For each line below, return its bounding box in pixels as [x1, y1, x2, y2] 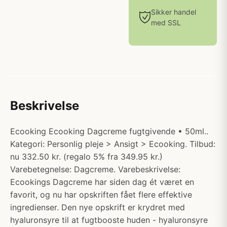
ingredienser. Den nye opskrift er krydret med [10, 202, 185, 212]
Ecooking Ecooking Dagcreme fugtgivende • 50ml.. [10, 126, 208, 136]
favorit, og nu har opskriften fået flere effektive [10, 190, 192, 200]
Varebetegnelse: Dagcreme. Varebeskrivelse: [10, 164, 180, 174]
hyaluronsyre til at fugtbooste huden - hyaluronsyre [10, 215, 208, 225]
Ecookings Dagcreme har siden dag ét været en [10, 177, 194, 187]
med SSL [151, 18, 181, 27]
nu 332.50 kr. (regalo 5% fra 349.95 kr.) [10, 152, 163, 162]
